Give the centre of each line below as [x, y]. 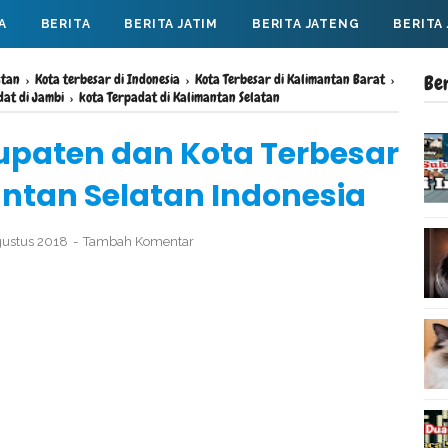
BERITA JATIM [171, 24]
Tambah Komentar [138, 241]
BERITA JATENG [306, 24]
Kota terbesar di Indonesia [107, 79]
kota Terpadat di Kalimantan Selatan [179, 97]
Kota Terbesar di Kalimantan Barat [290, 79]
